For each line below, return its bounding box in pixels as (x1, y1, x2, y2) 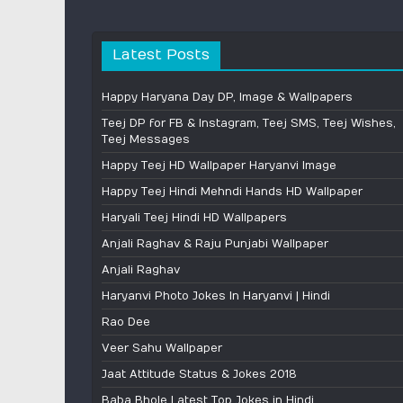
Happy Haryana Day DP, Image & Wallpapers (102, 90, 353, 103)
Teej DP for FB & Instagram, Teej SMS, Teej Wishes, (102, 116, 396, 130)
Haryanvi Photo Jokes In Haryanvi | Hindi (102, 289, 330, 302)
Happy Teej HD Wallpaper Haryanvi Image (102, 158, 336, 172)
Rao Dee (102, 315, 150, 328)
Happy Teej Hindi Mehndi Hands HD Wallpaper (102, 184, 363, 198)
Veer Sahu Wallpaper (102, 341, 222, 354)
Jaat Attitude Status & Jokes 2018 (102, 367, 297, 381)
